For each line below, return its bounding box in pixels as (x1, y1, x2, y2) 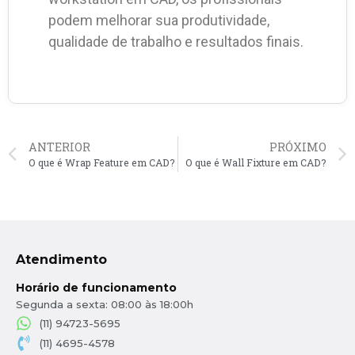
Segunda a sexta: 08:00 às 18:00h (16, 298, 193, 311)
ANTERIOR (29, 139, 90, 155)
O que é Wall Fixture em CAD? (185, 156, 326, 170)
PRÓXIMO (269, 139, 326, 155)
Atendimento (16, 252, 107, 268)
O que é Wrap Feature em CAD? (29, 156, 175, 170)
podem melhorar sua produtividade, (48, 11, 269, 29)
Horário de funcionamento (16, 281, 177, 296)
